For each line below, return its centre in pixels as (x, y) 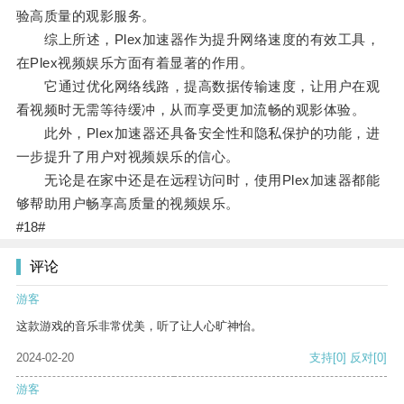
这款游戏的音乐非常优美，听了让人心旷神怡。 (139, 326)
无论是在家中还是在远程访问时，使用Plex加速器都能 (198, 180)
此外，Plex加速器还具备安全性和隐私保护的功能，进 (198, 133)
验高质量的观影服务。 (86, 16)
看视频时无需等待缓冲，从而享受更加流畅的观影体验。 (191, 110)
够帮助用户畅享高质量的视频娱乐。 (128, 204)
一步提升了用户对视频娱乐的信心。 (128, 157)
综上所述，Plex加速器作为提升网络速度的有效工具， (198, 40)
